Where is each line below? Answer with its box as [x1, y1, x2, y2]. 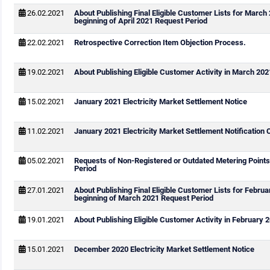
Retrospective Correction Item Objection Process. [74, 38, 246, 47]
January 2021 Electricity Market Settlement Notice [74, 97, 247, 106]
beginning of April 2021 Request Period [74, 16, 207, 25]
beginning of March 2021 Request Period [74, 193, 213, 202]
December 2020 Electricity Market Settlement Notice [74, 245, 254, 254]
